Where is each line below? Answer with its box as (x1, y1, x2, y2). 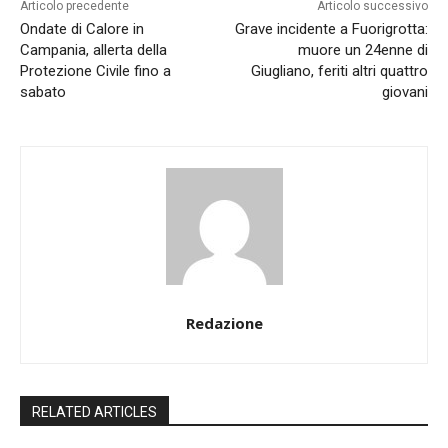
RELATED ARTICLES (32, 404, 157, 420)
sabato (20, 83, 66, 101)
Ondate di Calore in (20, 20, 144, 38)
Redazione (185, 313, 263, 333)
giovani (381, 83, 428, 101)
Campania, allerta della (20, 41, 167, 59)
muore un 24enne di (297, 41, 428, 59)
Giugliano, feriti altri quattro (250, 62, 428, 80)
